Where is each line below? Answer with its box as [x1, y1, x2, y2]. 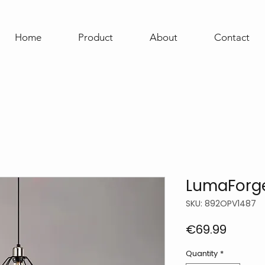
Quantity [186, 247, 218, 259]
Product [78, 31, 113, 43]
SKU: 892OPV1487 [186, 197, 256, 209]
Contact [214, 31, 250, 43]
